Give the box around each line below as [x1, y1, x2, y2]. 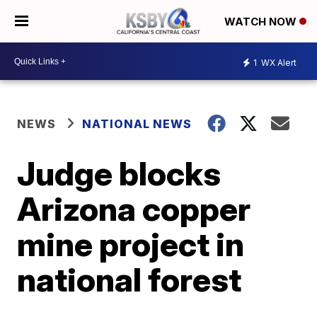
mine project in [17, 224, 245, 264]
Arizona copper [17, 189, 251, 229]
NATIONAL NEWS [82, 117, 192, 131]
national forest [17, 260, 242, 299]
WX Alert [259, 57, 296, 68]
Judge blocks [17, 154, 221, 193]
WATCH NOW [224, 15, 299, 29]
